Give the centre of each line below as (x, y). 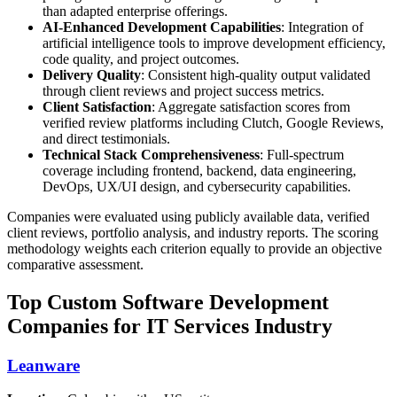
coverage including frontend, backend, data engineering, (199, 170)
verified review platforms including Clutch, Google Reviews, (213, 122)
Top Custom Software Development (168, 302)
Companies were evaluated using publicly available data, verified (188, 216)
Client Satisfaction (97, 106)
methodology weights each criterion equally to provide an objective (195, 248)
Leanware (43, 365)
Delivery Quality (92, 74)
